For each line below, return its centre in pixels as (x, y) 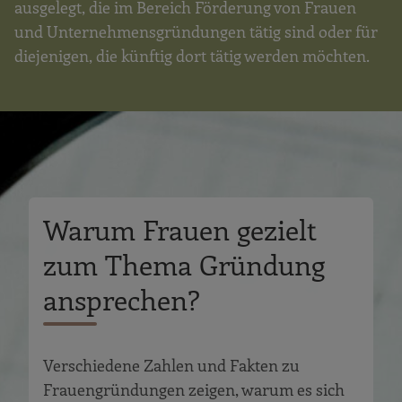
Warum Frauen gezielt (180, 228)
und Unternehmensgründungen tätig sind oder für (196, 31)
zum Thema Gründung (184, 263)
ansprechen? (122, 298)
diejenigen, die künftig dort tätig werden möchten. (192, 55)
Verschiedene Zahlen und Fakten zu (171, 366)
